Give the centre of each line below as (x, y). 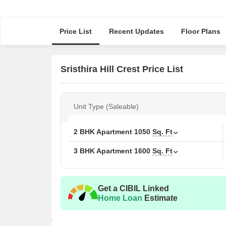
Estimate (160, 198)
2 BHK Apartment (104, 132)
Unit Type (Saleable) (106, 106)
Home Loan (120, 198)
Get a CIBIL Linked (133, 188)
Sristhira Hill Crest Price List (122, 69)
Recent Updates (136, 31)
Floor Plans (201, 31)
